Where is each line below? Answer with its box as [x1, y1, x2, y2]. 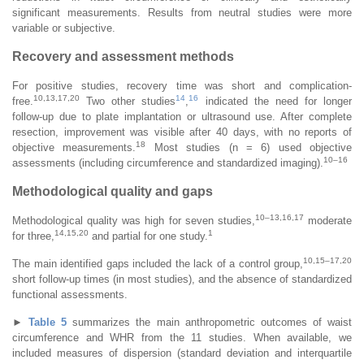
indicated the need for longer [198, 94, 352, 107]
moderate [303, 214, 353, 227]
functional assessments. [12, 288, 128, 301]
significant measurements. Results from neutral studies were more [12, 6, 352, 19]
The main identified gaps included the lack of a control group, [12, 257, 303, 270]
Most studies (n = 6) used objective [145, 141, 352, 154]
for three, [12, 229, 54, 242]
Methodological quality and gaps [12, 184, 213, 198]
